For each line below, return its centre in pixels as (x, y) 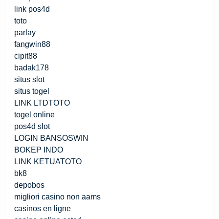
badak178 (32, 67)
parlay (25, 32)
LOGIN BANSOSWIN (51, 138)
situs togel (32, 91)
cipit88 (26, 56)
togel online (34, 114)
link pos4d (32, 9)
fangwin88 (32, 44)
